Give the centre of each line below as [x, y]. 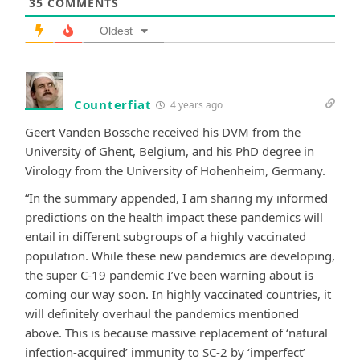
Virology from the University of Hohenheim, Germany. [175, 171]
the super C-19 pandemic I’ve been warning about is [169, 275]
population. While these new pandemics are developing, [180, 256]
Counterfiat [113, 105]
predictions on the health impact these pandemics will [174, 217]
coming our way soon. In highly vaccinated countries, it [178, 295]
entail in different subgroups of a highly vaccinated [166, 237]
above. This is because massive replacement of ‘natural [176, 333]
